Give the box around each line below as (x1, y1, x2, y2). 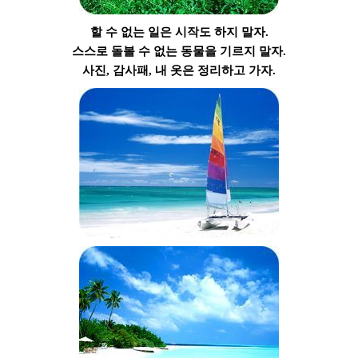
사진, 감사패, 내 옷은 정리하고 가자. (82, 63, 276, 77)
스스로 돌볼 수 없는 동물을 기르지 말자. (72, 44, 286, 58)
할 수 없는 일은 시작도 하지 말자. (89, 25, 268, 38)
